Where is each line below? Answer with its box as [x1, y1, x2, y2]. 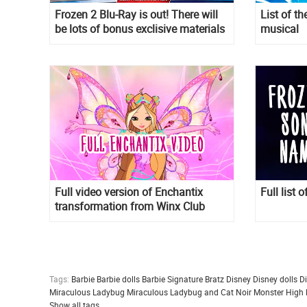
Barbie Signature [142, 273, 203, 285]
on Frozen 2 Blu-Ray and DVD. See [55, 35, 220, 51]
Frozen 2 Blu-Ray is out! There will [55, 6, 218, 22]
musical [260, 21, 299, 36]
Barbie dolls [97, 273, 140, 285]
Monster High [254, 286, 304, 298]
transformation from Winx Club [55, 199, 205, 214]
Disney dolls [253, 273, 297, 285]
